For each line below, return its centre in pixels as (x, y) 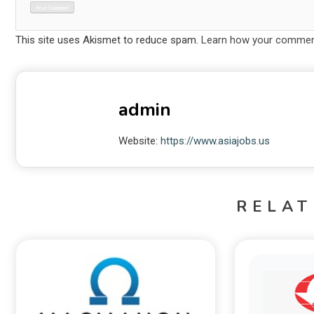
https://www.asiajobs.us (215, 141)
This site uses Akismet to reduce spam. (108, 40)
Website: (139, 141)
